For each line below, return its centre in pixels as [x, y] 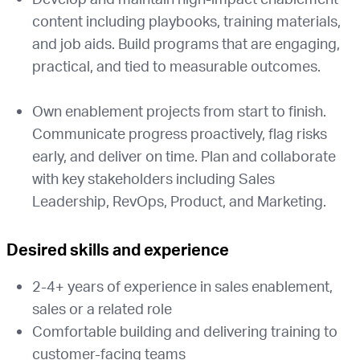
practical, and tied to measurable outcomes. [176, 66]
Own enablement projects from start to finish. [179, 111]
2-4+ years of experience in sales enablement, [182, 286]
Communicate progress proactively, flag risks [180, 133]
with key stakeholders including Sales [153, 178]
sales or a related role [102, 309]
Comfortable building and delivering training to [185, 331]
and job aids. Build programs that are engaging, [186, 43]
